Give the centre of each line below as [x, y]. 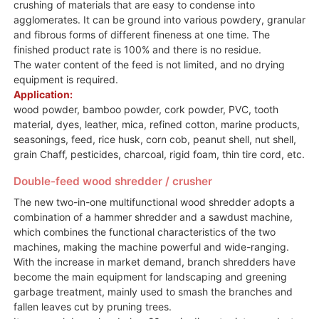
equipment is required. [66, 79]
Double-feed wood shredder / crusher [113, 181]
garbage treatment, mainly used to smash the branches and [153, 291]
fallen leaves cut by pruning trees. [92, 306]
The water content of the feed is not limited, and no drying [149, 64]
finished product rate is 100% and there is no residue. [137, 49]
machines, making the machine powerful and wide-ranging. [151, 246]
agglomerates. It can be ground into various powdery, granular [159, 19]
